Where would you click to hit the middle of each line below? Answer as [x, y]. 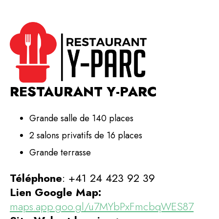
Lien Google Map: [55, 192]
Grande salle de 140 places [81, 118]
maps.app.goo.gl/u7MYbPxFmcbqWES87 [102, 206]
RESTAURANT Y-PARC [83, 91]
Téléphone [36, 178]
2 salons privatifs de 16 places [86, 135]
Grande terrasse [60, 152]
